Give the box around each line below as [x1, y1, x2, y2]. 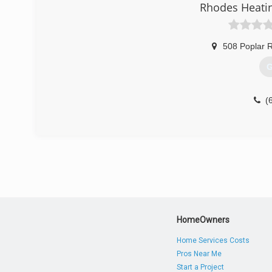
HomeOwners [177, 215, 230, 225]
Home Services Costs [177, 236, 250, 245]
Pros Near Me [177, 250, 222, 258]
